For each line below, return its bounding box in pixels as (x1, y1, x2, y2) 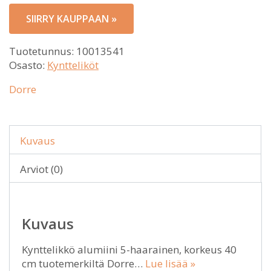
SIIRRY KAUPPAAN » (26, 12, 117, 25)
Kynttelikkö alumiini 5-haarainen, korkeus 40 (22, 243, 237, 256)
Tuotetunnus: (9, 44, 76, 58)
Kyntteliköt (47, 58, 99, 72)
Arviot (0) (20, 162, 63, 176)
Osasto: (9, 58, 47, 72)
